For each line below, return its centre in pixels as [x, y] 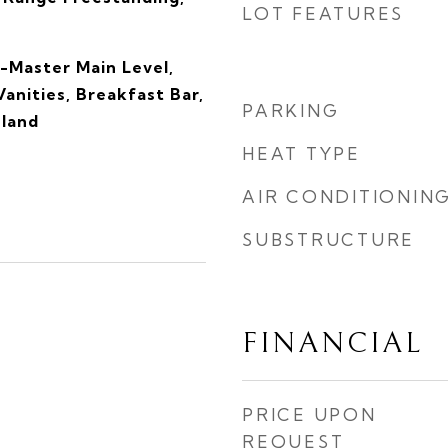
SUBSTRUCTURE [328, 239]
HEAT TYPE [301, 153]
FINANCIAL [332, 343]
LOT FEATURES [323, 13]
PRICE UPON [309, 414]
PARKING [291, 110]
